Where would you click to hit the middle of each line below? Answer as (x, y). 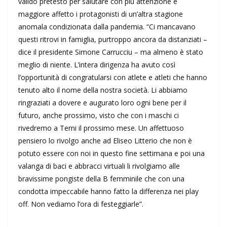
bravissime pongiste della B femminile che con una (101, 179)
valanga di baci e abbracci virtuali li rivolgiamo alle (99, 166)
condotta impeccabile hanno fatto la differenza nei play (108, 192)
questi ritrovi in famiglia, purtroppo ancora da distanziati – (113, 40)
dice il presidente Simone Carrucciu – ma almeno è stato (111, 52)
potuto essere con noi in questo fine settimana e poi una (111, 154)
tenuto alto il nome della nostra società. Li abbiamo (103, 90)
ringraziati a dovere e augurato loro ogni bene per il (102, 103)
